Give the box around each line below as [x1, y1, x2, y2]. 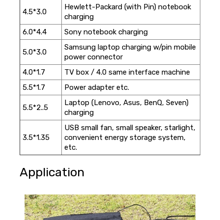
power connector [64, 53, 123, 61]
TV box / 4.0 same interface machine [64, 68, 190, 77]
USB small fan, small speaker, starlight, [64, 123, 195, 132]
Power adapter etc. [64, 83, 129, 92]
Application [19, 165, 84, 179]
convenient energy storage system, [64, 133, 186, 142]
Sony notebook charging [64, 27, 148, 36]
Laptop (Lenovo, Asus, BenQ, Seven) [64, 98, 189, 107]
